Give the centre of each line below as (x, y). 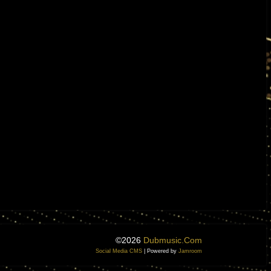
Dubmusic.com (173, 240)
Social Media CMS (119, 251)
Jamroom (190, 251)
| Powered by (160, 251)
